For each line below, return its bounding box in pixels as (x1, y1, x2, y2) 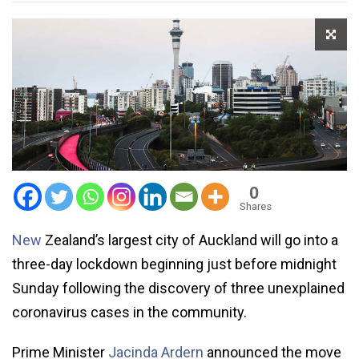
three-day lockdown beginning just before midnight (12, 255, 337, 272)
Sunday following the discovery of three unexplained (12, 279, 345, 296)
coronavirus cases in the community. (12, 303, 247, 321)
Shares (240, 200, 272, 212)
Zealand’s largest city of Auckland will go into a (45, 231, 338, 248)
